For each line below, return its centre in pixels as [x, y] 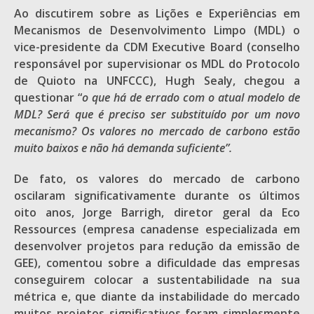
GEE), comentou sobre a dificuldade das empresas [157, 263]
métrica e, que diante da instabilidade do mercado [157, 296]
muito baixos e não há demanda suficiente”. [123, 148]
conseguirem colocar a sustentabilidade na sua [157, 280]
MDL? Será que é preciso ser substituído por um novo [157, 114]
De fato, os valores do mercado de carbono [157, 179]
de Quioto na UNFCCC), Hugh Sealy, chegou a [157, 81]
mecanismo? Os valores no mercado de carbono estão [157, 131]
